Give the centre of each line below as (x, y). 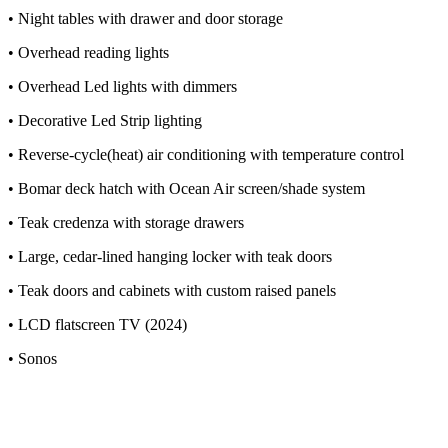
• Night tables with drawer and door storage (145, 19)
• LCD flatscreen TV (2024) (97, 325)
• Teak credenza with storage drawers (126, 223)
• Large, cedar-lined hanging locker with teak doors (170, 257)
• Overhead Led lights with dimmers (122, 87)
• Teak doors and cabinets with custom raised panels (172, 291)
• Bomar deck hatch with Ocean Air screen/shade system (186, 189)
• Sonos (32, 359)
